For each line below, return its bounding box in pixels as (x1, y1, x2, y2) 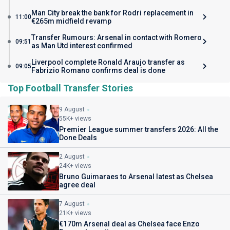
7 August (59, 200, 85, 207)
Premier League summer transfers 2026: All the (59, 125, 218, 133)
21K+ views (59, 209, 91, 217)
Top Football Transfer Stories (8, 83, 133, 93)
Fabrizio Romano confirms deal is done (31, 66, 165, 74)
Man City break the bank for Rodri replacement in (31, 9, 194, 17)
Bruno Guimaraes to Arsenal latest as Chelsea (59, 172, 213, 181)
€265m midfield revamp (31, 17, 111, 25)
